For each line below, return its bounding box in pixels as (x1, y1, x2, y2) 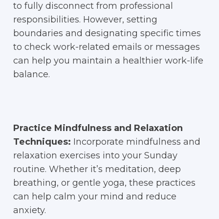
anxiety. (13, 205, 46, 216)
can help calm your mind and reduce (13, 191, 176, 202)
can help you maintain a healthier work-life (13, 55, 203, 66)
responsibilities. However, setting (13, 14, 157, 25)
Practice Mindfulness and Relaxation (13, 123, 183, 133)
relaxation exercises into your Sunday (13, 150, 177, 161)
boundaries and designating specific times (13, 28, 201, 39)
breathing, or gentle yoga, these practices (13, 177, 196, 188)
